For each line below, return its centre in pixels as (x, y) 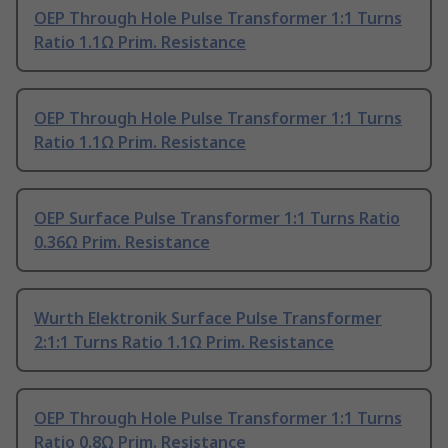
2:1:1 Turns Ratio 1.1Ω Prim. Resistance (184, 342)
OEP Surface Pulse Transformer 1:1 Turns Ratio (217, 218)
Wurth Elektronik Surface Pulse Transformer (208, 318)
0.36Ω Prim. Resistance (122, 242)
